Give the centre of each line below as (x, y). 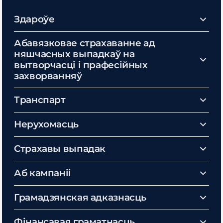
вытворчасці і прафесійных (81, 65)
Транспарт (40, 100)
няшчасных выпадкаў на (74, 54)
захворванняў (48, 76)
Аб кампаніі (43, 173)
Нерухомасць (46, 124)
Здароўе (34, 19)
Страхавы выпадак (60, 149)
